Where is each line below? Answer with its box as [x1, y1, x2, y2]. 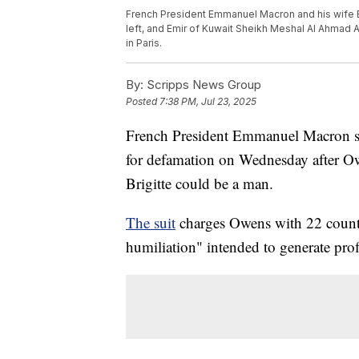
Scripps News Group [143, 77, 261, 93]
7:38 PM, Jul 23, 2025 [159, 95, 256, 108]
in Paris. [126, 37, 162, 50]
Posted [126, 95, 159, 108]
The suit [126, 212, 175, 233]
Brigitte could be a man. [126, 173, 273, 194]
